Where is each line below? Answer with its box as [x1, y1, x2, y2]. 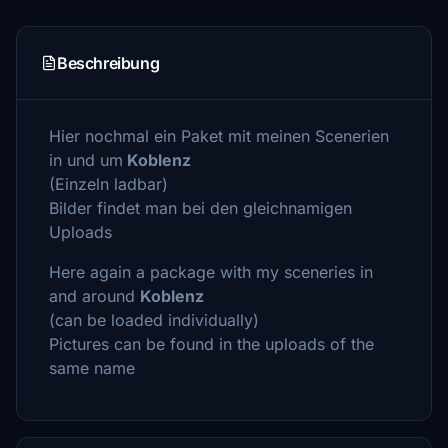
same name [49, 358, 140, 378]
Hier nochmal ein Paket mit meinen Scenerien [49, 126, 389, 146]
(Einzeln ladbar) [49, 174, 168, 194]
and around [49, 286, 140, 306]
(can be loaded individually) [49, 310, 264, 330]
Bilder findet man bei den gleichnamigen [49, 198, 352, 218]
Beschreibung [57, 53, 160, 73]
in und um [49, 150, 123, 170]
